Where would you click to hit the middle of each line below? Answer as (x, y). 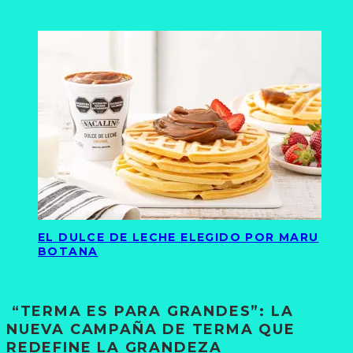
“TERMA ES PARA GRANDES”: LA (150, 311)
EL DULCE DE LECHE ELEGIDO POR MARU (178, 238)
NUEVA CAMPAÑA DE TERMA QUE (151, 329)
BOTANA (68, 252)
